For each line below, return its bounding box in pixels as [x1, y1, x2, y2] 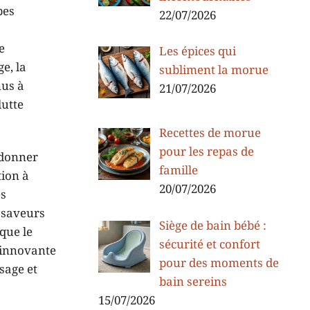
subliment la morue [158, 62, 268, 78]
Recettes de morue [158, 126, 261, 142]
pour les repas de [158, 145, 254, 161]
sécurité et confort [158, 237, 260, 253]
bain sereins [158, 274, 227, 290]
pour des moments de [158, 255, 279, 271]
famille [158, 163, 198, 179]
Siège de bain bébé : [158, 218, 266, 234]
